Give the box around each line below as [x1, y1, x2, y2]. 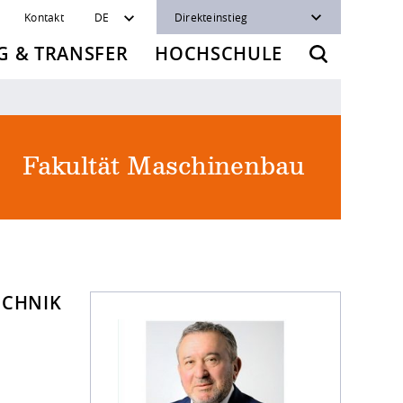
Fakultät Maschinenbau [22, 156, 305, 179]
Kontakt [24, 10, 64, 24]
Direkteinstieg [175, 10, 248, 24]
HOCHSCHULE [155, 41, 282, 66]
